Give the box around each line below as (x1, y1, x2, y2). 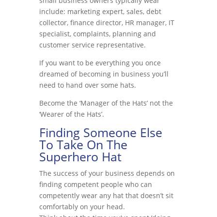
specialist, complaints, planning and (39, 29, 156, 38)
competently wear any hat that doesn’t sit (39, 191, 173, 200)
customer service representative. (39, 40, 146, 49)
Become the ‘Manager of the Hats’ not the (39, 98, 173, 108)
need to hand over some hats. (39, 80, 136, 90)
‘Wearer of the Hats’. (39, 109, 104, 119)
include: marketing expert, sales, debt (39, 7, 161, 16)
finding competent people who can (39, 180, 152, 189)
